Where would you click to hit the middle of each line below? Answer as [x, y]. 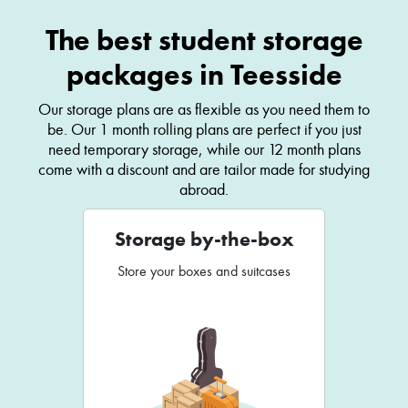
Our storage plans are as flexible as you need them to [204, 110]
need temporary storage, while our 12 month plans [204, 150]
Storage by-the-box [204, 240]
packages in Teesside [204, 75]
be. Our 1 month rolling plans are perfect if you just [204, 130]
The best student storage [204, 41]
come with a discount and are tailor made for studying [204, 170]
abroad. [204, 190]
